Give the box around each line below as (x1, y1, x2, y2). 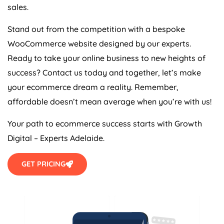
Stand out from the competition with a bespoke (7, 24, 185, 34)
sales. (7, 2, 28, 12)
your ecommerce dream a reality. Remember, (7, 82, 178, 92)
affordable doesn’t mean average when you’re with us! (7, 96, 211, 107)
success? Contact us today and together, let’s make (7, 67, 201, 78)
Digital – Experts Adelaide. (7, 133, 104, 143)
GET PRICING (21, 159, 65, 169)
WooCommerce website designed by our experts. (7, 38, 191, 49)
